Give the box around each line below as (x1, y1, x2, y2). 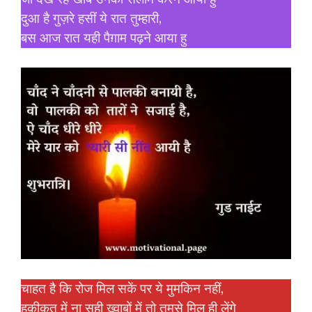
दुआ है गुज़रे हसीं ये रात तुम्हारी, (21, 10, 162, 26)
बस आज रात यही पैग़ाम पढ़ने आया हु (21, 30, 187, 46)
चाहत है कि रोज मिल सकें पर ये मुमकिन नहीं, (21, 281, 224, 297)
